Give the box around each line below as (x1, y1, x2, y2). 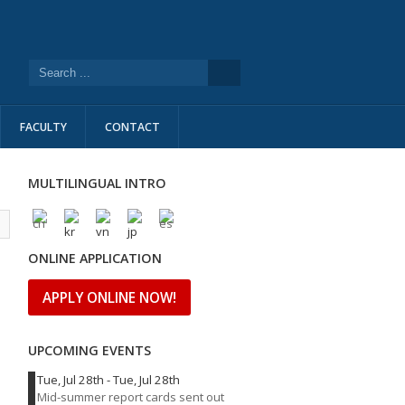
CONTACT (105, 119, 160, 135)
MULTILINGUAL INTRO (28, 174, 166, 192)
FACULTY (20, 119, 67, 135)
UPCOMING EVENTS (28, 342, 151, 359)
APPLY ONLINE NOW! (42, 288, 176, 306)
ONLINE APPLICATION (28, 250, 162, 267)
